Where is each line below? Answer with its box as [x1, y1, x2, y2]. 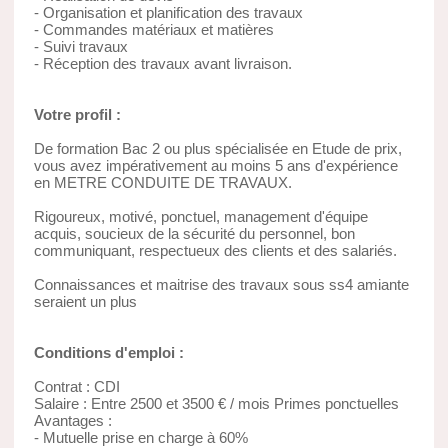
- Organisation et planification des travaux [33, 3, 303, 21]
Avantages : [33, 411, 112, 429]
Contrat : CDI [33, 377, 120, 395]
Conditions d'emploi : [33, 343, 184, 361]
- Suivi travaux [33, 37, 128, 55]
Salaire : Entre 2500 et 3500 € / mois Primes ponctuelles [33, 394, 399, 412]
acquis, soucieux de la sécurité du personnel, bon [33, 224, 355, 242]
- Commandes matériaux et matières [33, 20, 274, 38]
